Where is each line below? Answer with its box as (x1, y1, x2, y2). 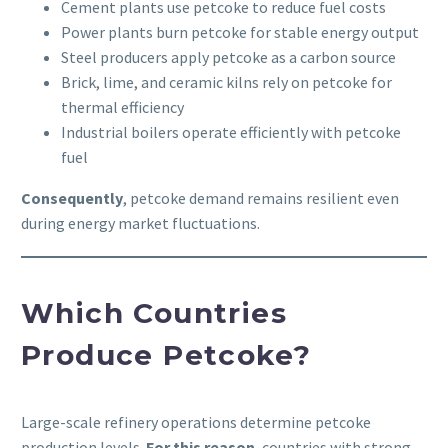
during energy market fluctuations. (21, 213, 260, 234)
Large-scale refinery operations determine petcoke (21, 411, 371, 432)
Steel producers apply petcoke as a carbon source (61, 47, 396, 68)
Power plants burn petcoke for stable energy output (61, 22, 419, 43)
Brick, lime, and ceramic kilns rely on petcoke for (61, 72, 392, 93)
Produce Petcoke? (21, 338, 312, 373)
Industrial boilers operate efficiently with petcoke (61, 122, 401, 143)
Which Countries (21, 296, 287, 331)
